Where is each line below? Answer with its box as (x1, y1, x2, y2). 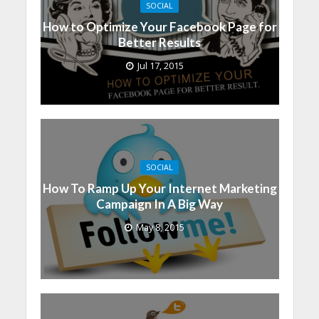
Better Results (118, 35, 201, 51)
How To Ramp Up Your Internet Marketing (42, 180, 277, 196)
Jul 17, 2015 (137, 60, 184, 73)
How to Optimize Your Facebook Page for (42, 19, 277, 35)
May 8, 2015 (136, 221, 184, 234)
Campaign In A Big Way (96, 196, 223, 211)
